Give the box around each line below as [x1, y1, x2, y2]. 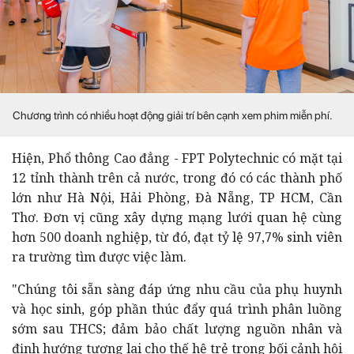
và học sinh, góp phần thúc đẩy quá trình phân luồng [12, 299, 342, 318]
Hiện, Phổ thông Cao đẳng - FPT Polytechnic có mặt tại [12, 149, 342, 167]
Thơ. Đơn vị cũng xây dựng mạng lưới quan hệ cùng [12, 208, 342, 226]
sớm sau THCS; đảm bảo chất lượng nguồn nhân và [12, 319, 342, 337]
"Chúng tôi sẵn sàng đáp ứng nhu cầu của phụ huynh [12, 280, 342, 298]
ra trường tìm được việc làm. [12, 247, 186, 265]
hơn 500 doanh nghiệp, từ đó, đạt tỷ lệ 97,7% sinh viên [12, 228, 342, 246]
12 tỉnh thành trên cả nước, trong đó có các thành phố [12, 168, 342, 186]
